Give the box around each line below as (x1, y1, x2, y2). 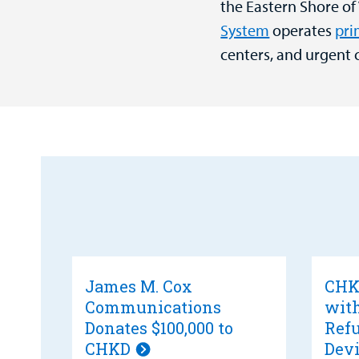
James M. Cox (84, 275, 192, 296)
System (220, 19, 270, 40)
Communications (84, 296, 221, 317)
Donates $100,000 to (84, 317, 233, 338)
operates (269, 19, 336, 40)
